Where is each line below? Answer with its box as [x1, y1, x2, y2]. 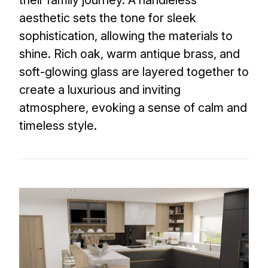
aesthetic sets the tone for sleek [19, 10, 196, 25]
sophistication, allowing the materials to [19, 28, 233, 43]
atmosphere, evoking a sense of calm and [19, 100, 247, 115]
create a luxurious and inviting [19, 82, 181, 97]
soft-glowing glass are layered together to [19, 64, 249, 79]
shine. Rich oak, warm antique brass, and [19, 46, 240, 61]
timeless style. [19, 118, 97, 133]
